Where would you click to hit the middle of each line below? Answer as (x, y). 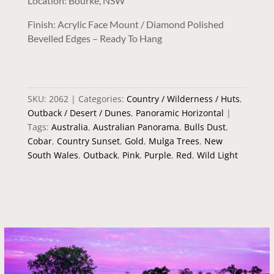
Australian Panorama (136, 127)
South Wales (53, 155)
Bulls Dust (205, 127)
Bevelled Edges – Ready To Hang (94, 38)
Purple (157, 155)
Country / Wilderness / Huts (183, 98)
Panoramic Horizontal (180, 113)
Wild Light (217, 155)
